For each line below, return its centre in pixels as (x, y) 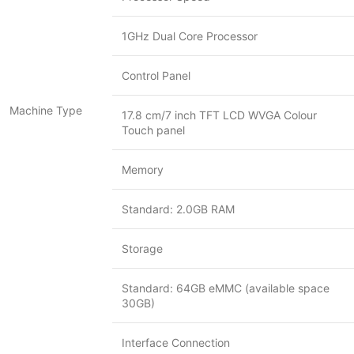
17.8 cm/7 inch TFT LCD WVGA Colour (219, 115)
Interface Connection (176, 343)
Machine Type (46, 110)
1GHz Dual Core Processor (190, 36)
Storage (142, 249)
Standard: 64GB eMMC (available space (226, 288)
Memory (143, 169)
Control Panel (156, 75)
